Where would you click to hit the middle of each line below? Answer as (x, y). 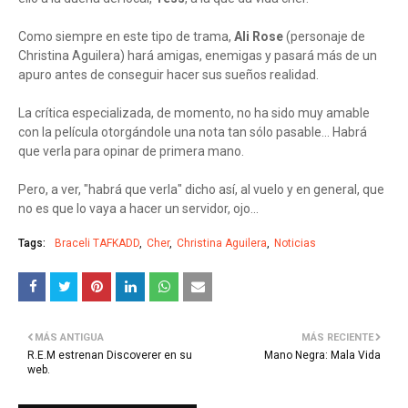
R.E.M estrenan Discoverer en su (110, 356)
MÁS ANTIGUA (69, 338)
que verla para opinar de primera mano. (131, 152)
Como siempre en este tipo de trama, (126, 37)
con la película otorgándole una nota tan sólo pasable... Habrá (193, 133)
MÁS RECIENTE (337, 338)
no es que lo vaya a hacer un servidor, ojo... (138, 209)
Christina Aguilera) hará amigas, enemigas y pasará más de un (198, 56)
